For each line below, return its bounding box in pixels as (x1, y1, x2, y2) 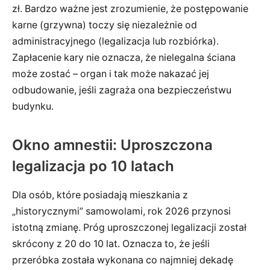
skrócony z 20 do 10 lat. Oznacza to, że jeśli (12, 238, 210, 250)
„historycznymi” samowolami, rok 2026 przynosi (12, 206, 231, 218)
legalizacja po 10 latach (12, 157, 174, 175)
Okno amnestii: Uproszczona (12, 136, 213, 154)
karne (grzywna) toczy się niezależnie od (12, 19, 197, 31)
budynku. (12, 101, 54, 113)
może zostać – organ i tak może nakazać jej (12, 68, 209, 80)
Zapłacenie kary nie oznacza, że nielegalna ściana (12, 52, 236, 64)
